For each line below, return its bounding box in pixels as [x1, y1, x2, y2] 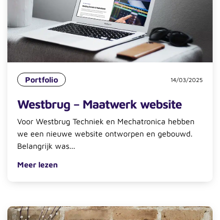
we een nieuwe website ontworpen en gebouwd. [17, 129, 192, 138]
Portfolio [25, 75, 58, 84]
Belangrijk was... [17, 141, 75, 151]
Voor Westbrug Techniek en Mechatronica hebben [17, 117, 194, 126]
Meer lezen [17, 160, 58, 169]
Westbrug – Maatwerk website [17, 97, 182, 111]
